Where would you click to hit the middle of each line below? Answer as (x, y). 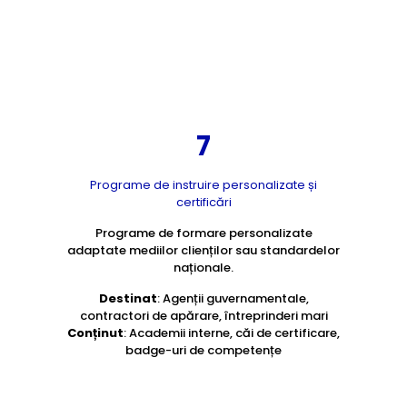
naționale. (203, 268)
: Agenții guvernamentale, (233, 298)
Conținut (95, 333)
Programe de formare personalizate (203, 233)
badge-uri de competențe (203, 350)
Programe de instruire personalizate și (203, 185)
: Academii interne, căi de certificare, (232, 333)
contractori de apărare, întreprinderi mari (203, 316)
